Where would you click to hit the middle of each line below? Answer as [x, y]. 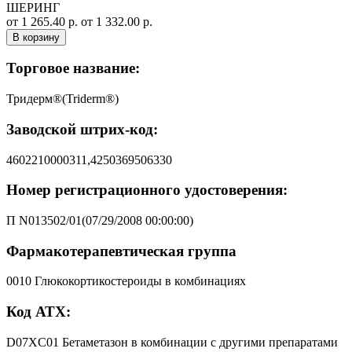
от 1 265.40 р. [44, 21]
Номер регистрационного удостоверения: [147, 190]
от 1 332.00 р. [117, 21]
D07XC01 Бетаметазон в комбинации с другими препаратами [172, 342]
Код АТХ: [38, 312]
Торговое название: [73, 68]
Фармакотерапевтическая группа [121, 251]
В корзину [36, 37]
